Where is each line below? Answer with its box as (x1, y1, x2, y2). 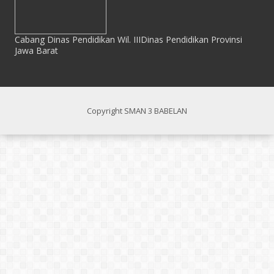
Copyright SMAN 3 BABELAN (87, 105, 187, 117)
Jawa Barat (15, 45, 58, 57)
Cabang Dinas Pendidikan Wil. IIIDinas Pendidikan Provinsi (15, 34, 242, 46)
